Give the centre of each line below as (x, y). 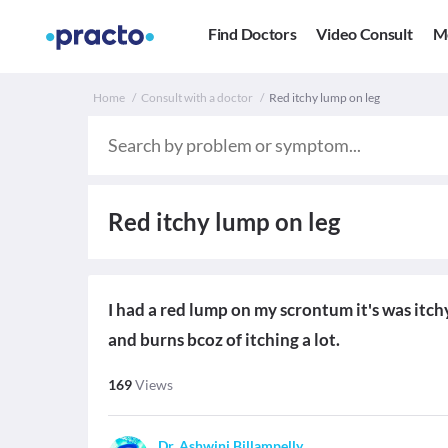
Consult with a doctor (197, 97)
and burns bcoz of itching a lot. (224, 339)
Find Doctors (252, 34)
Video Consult (364, 34)
